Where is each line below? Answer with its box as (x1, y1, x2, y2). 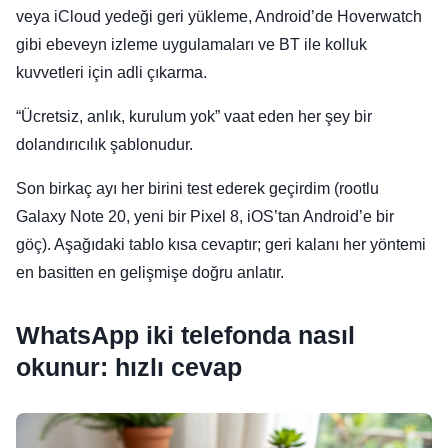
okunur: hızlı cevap (16, 353, 242, 381)
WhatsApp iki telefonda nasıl (16, 321, 355, 349)
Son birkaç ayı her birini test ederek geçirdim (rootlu (16, 180, 379, 197)
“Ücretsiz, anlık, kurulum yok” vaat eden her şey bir (16, 108, 372, 125)
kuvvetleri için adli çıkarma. (16, 64, 207, 81)
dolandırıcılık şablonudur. (16, 136, 193, 153)
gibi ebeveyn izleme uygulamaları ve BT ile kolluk (16, 36, 367, 53)
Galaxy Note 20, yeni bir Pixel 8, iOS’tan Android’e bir (16, 208, 394, 225)
